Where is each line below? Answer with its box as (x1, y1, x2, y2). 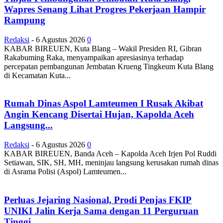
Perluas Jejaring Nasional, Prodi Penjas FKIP (4, 194, 192, 205)
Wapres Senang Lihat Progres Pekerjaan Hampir (4, 3, 206, 14)
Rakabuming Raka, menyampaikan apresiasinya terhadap (4, 53, 184, 62)
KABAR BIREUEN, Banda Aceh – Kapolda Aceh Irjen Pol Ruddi (4, 149, 217, 158)
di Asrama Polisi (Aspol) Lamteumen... (4, 167, 126, 176)
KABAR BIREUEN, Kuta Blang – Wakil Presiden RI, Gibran (4, 44, 202, 53)
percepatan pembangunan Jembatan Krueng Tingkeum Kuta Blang (4, 62, 214, 71)
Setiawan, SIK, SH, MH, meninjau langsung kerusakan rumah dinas (4, 158, 219, 167)
